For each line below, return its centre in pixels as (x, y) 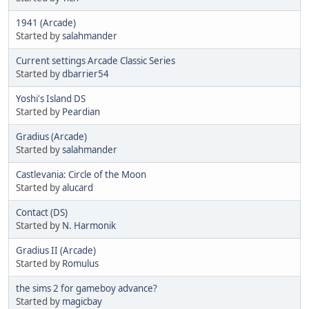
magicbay (82, 301)
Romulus (80, 263)
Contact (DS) (42, 212)
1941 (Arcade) (46, 22)
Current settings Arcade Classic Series (96, 60)
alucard (78, 187)
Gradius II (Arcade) (56, 250)
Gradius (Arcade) (51, 136)
